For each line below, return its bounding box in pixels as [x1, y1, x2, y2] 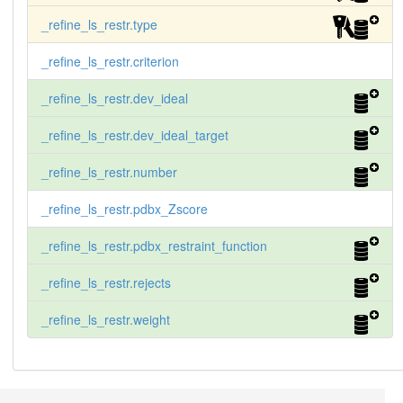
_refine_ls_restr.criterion [40, 52, 179, 71]
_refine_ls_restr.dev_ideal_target [40, 126, 228, 145]
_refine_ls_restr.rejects [40, 273, 171, 292]
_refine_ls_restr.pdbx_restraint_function [40, 237, 267, 255]
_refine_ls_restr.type [40, 15, 157, 34]
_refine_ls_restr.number [40, 163, 177, 182]
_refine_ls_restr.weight [40, 310, 170, 329]
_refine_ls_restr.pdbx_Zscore [40, 200, 208, 219]
